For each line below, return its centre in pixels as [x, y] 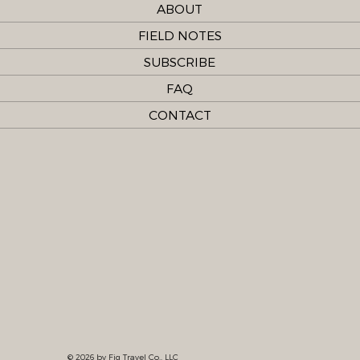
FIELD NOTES [180, 35]
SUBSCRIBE [180, 62]
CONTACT [180, 115]
